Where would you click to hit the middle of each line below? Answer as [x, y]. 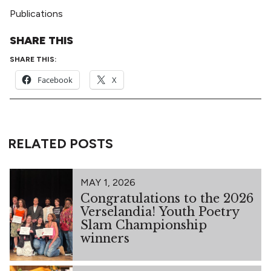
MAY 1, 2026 [108, 182]
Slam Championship [143, 225]
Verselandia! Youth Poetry [160, 211]
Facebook [55, 80]
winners [105, 238]
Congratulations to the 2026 [167, 198]
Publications [36, 13]
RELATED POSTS [60, 144]
